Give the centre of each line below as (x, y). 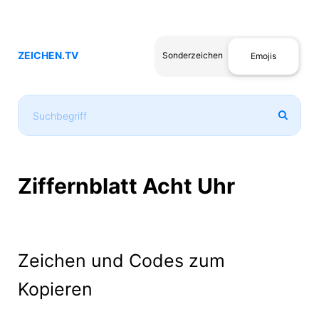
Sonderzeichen (192, 55)
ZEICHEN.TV (48, 55)
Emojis (263, 56)
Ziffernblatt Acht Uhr (126, 186)
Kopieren (55, 289)
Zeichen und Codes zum (121, 261)
